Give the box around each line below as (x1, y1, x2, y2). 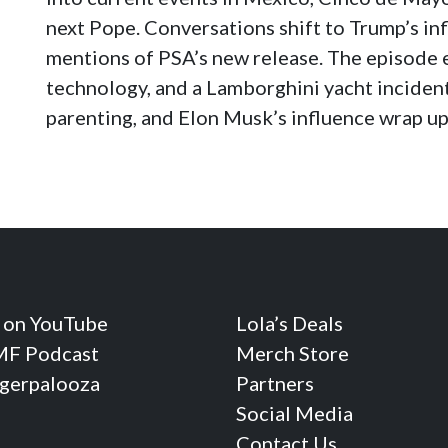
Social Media (236, 401, 353, 425)
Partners (236, 371, 314, 395)
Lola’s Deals (236, 311, 343, 335)
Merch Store (236, 341, 349, 365)
